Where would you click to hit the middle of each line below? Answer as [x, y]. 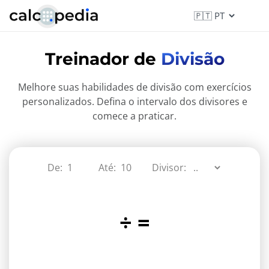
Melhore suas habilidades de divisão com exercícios [134, 87]
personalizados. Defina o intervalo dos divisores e [134, 101]
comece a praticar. [134, 116]
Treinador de [103, 59]
